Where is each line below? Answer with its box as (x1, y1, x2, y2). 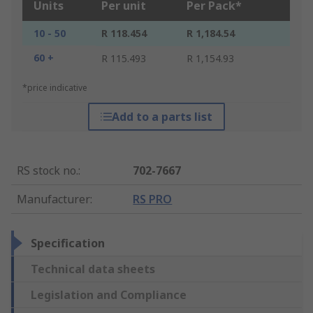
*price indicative (22, 82, 87, 94)
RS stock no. (17, 163, 78, 179)
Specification (31, 235, 105, 252)
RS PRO (133, 191, 173, 208)
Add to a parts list (111, 109, 212, 125)
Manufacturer (17, 191, 90, 208)
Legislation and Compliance (31, 287, 187, 303)
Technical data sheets (31, 261, 155, 277)
